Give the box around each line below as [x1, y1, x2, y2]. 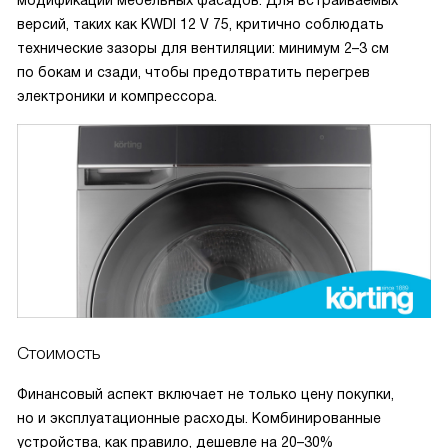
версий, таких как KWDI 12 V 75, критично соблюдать [17, 16, 384, 33]
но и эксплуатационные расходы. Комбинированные [17, 410, 381, 427]
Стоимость [17, 344, 100, 364]
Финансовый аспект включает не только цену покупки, [17, 386, 394, 403]
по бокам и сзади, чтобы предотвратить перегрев [17, 64, 370, 81]
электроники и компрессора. [17, 88, 217, 105]
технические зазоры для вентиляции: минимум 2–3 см [17, 40, 389, 57]
